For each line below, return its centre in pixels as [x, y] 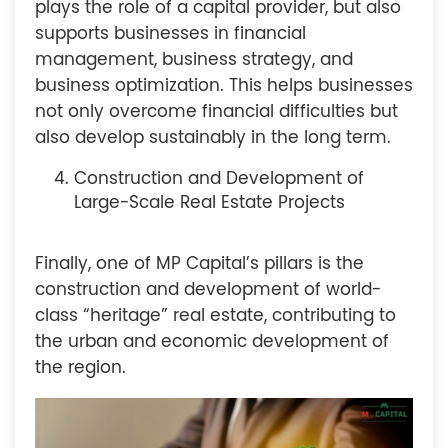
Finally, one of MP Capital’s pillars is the [199, 265]
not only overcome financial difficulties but [216, 112]
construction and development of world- [208, 291]
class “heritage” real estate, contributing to [215, 317]
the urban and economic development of [212, 343]
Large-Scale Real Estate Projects [210, 203]
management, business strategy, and [194, 60]
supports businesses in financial [170, 34]
